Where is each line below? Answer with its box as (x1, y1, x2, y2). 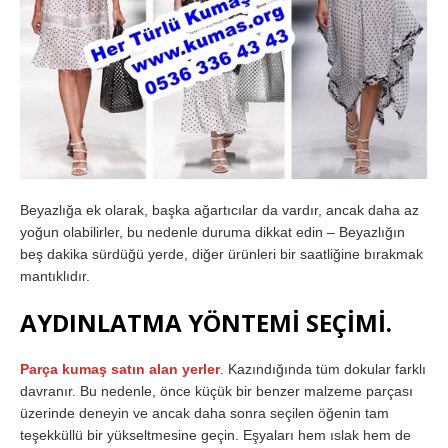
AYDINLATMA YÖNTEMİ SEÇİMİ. (20, 305, 392, 339)
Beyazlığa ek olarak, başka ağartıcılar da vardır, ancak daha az (20, 201, 419, 218)
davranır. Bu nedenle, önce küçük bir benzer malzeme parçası (20, 382, 413, 399)
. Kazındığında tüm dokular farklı (220, 360, 426, 377)
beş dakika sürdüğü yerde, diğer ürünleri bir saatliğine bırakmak (20, 245, 423, 262)
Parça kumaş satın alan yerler (20, 360, 220, 377)
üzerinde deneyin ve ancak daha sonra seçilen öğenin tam (20, 404, 389, 421)
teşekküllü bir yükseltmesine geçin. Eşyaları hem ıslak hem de (20, 426, 411, 443)
